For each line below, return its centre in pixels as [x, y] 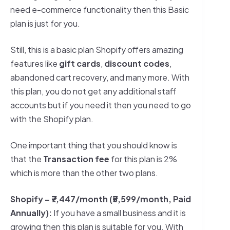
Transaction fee [76, 159]
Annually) [30, 213]
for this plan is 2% [143, 159]
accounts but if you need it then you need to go [101, 105]
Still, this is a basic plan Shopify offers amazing [97, 49]
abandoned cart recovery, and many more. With [100, 77]
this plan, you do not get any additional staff [93, 91]
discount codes [137, 63]
